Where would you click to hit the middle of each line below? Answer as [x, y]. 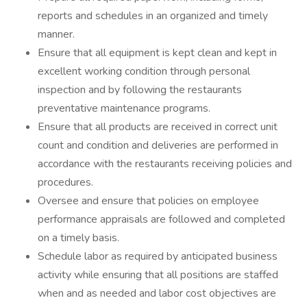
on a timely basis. [78, 238]
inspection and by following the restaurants [140, 90]
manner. [56, 34]
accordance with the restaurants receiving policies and [165, 164]
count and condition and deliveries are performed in [158, 145]
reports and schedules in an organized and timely [153, 16]
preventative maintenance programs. [124, 108]
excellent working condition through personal [144, 71]
